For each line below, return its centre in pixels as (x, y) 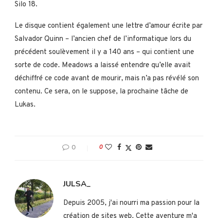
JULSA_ (77, 184)
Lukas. (25, 105)
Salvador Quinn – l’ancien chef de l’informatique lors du (103, 39)
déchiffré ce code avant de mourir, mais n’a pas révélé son (107, 78)
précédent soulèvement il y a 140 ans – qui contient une (104, 52)
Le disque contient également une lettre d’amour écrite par (109, 26)
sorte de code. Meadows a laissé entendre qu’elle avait (103, 65)
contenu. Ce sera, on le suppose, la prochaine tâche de (101, 91)
